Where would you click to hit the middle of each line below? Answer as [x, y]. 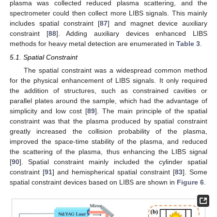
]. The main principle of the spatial [151, 111]
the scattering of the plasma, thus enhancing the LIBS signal [108, 152]
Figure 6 [190, 182]
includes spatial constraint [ [55, 23]
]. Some [195, 172]
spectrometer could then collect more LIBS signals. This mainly [108, 13]
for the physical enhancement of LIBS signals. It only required [108, 81]
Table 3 [188, 44]
